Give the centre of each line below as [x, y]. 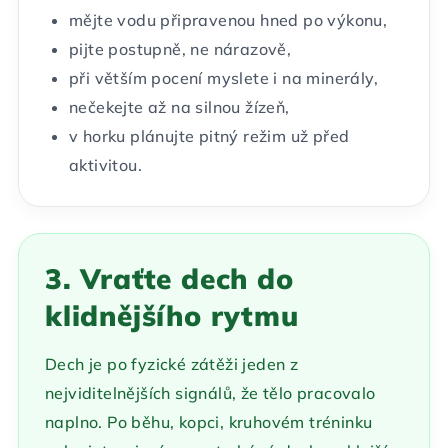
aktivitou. [106, 165]
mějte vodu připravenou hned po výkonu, [228, 20]
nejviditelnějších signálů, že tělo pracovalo [210, 393]
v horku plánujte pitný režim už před [209, 136]
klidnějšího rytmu [172, 316]
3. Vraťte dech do [169, 279]
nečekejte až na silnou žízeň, [179, 107]
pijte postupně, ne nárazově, [180, 49]
